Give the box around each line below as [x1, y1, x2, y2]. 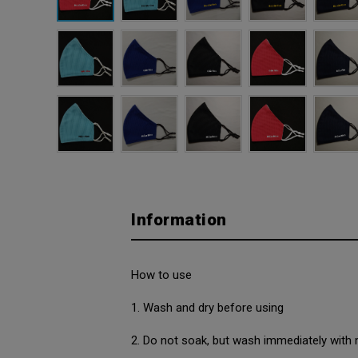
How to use [131, 268, 196, 283]
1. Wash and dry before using [131, 300, 284, 316]
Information [131, 210, 227, 230]
